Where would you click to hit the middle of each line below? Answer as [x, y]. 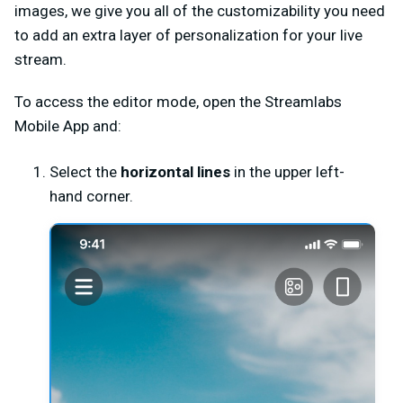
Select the [83, 171]
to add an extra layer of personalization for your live [188, 35]
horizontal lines [174, 171]
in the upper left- [287, 171]
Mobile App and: [68, 125]
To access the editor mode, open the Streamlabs [178, 101]
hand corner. [91, 196]
